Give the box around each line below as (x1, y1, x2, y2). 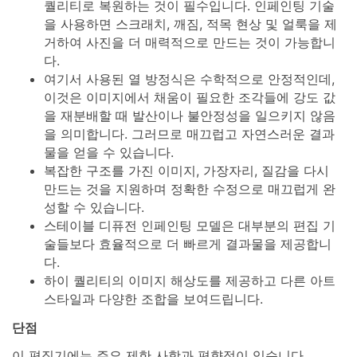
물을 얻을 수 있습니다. (44, 143, 174, 160)
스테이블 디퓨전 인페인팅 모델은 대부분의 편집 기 (44, 217, 335, 233)
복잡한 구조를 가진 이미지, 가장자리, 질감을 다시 (44, 162, 329, 178)
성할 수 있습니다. (44, 198, 144, 215)
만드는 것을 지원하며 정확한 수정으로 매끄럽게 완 (44, 180, 335, 197)
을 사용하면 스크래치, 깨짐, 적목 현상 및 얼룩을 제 (44, 15, 337, 32)
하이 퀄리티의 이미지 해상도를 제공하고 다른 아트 (44, 272, 335, 288)
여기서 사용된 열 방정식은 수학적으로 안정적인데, (44, 70, 335, 87)
